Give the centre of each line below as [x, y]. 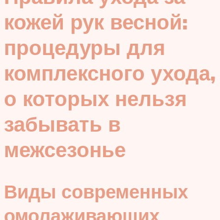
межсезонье [65, 150]
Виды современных [96, 191]
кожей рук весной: [96, 22]
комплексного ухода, [110, 73]
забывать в [62, 124]
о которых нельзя [96, 98]
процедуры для [85, 47]
